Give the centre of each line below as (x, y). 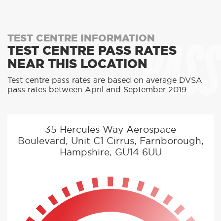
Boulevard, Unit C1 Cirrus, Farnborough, (110, 141)
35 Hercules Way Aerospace (110, 130)
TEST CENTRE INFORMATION (81, 38)
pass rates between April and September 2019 (97, 90)
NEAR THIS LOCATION (77, 64)
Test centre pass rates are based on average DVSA (105, 80)
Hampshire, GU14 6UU (110, 152)
